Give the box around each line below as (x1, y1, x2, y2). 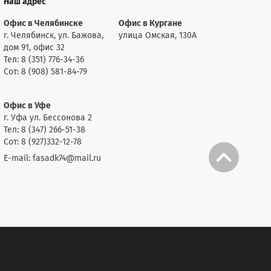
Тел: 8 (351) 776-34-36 (4, 56, 84, 64)
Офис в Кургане (119, 19, 182, 28)
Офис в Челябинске (4, 19, 83, 28)
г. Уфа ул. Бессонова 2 (4, 114, 92, 122)
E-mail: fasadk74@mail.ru (4, 154, 101, 163)
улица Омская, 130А (119, 31, 197, 40)
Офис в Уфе (4, 102, 51, 110)
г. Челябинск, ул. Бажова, (4, 31, 103, 40)
